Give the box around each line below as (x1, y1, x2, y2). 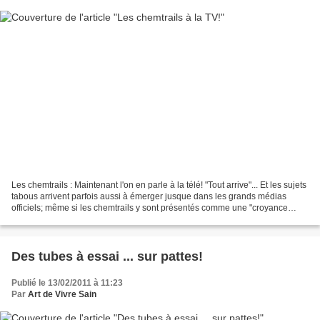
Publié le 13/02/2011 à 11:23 (11, 277, 123, 288)
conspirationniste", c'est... (11, 214, 109, 224)
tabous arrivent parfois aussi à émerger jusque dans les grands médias (11, 191, 286, 201)
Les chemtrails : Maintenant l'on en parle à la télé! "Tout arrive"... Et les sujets (11, 179, 306, 190)
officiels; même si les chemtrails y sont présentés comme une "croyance (11, 202, 288, 213)
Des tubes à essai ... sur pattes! (11, 249, 203, 264)
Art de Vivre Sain (28, 289, 96, 299)
